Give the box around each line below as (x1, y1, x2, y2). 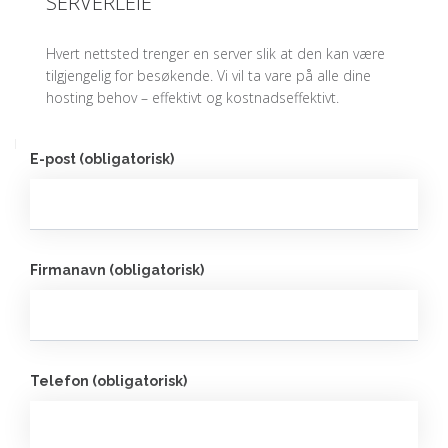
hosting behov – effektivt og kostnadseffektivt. (46, 88, 339, 107)
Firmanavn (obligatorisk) (30, 262, 204, 278)
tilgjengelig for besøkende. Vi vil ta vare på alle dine (46, 66, 371, 85)
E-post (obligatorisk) (30, 151, 174, 167)
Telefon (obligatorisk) (30, 373, 187, 389)
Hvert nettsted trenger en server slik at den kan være (46, 44, 385, 63)
